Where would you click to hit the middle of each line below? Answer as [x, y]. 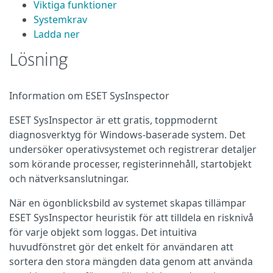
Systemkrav [60, 19]
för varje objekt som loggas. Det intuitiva [103, 232]
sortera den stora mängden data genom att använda [131, 261]
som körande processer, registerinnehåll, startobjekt [130, 164]
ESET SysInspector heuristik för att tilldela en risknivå [131, 218]
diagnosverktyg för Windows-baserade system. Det [127, 135]
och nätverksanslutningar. [69, 179]
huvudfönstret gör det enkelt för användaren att [121, 247]
